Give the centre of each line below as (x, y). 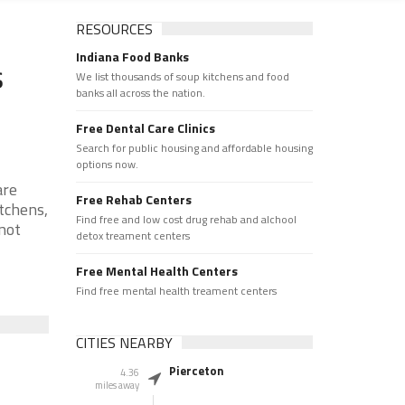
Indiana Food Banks (132, 57)
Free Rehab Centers (133, 199)
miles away (117, 385)
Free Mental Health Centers (156, 271)
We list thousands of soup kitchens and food (182, 76)
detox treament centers (132, 235)
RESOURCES (114, 29)
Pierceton (196, 371)
